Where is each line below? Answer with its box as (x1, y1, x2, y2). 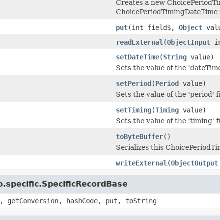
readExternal (116, 38, 163, 46)
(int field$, (128, 23, 179, 31)
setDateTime (116, 53, 159, 61)
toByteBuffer (116, 132, 163, 140)
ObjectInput (167, 38, 210, 46)
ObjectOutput (171, 159, 218, 167)
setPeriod (116, 79, 151, 87)
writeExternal (116, 159, 167, 167)
